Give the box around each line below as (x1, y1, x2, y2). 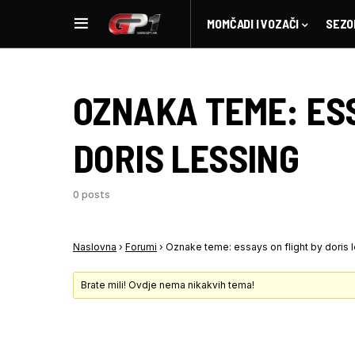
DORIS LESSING (73, 135, 300, 181)
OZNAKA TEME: (73, 87, 307, 133)
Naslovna (73, 241, 116, 253)
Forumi (125, 241, 157, 253)
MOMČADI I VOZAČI (207, 16, 300, 31)
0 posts (73, 189, 110, 200)
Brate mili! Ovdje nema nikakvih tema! (81, 279, 255, 291)
